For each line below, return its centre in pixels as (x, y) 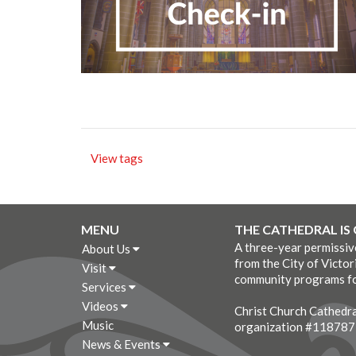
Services (105, 286)
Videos (101, 306)
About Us (107, 248)
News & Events (122, 344)
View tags (117, 158)
